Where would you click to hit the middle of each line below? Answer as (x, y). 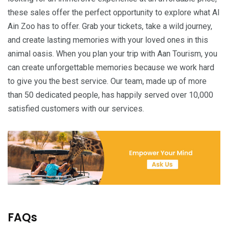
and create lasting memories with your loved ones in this (108, 40)
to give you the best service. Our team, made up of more (107, 81)
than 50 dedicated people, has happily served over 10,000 (110, 95)
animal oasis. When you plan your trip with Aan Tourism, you (112, 53)
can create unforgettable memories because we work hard (111, 67)
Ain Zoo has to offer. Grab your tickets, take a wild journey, (110, 26)
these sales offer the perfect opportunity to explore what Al (113, 12)
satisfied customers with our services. (76, 108)
